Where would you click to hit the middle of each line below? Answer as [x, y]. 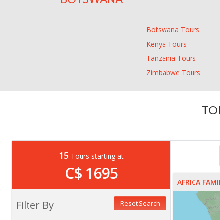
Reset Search [140, 204]
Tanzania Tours [171, 58]
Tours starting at [96, 156]
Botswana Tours [173, 30]
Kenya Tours [166, 44]
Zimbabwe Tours [173, 73]
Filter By [35, 205]
